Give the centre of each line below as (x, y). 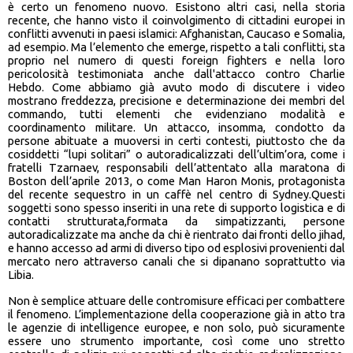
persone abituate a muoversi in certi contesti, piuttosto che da (176, 141)
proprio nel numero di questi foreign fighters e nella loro (176, 61)
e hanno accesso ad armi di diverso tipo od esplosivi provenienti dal (176, 248)
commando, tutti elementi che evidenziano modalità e (176, 114)
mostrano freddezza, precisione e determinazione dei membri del (176, 101)
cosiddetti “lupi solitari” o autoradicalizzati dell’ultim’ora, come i (176, 154)
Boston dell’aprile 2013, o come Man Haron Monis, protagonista (176, 181)
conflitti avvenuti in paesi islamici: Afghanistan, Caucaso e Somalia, (176, 34)
